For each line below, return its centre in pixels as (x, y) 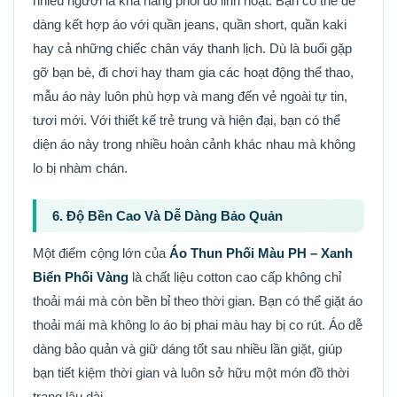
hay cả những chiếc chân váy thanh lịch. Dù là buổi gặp (192, 48)
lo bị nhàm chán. (80, 167)
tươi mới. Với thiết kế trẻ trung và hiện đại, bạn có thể (187, 120)
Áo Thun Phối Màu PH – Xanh (261, 253)
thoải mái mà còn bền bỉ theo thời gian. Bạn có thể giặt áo (198, 300)
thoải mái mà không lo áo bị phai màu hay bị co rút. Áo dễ (198, 324)
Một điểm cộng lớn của (101, 253)
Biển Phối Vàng (81, 276)
